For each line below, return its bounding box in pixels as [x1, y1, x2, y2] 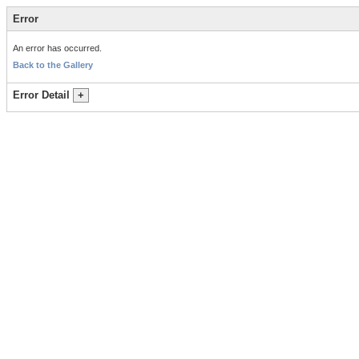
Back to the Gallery [13, 60, 93, 71]
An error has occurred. [13, 42, 102, 53]
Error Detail [13, 88, 73, 101]
